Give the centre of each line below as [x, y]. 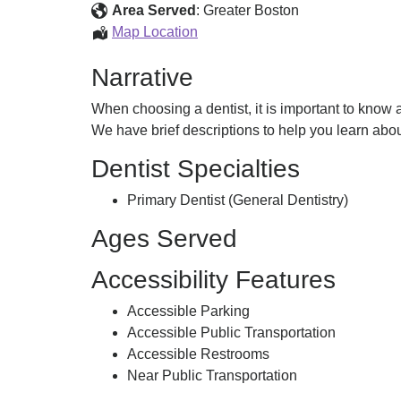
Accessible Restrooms [198, 354]
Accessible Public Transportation [231, 333]
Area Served [154, 10]
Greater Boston [251, 10]
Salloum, [225, 31]
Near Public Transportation [212, 375]
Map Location [155, 32]
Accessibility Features [213, 280]
